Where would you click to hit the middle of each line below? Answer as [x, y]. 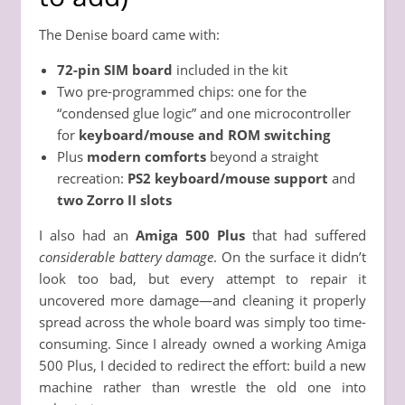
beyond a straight [262, 156]
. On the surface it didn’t [290, 256]
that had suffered [306, 235]
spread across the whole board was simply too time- [202, 321]
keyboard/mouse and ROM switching [204, 134]
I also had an [87, 235]
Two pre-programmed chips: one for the [182, 91]
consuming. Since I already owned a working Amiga [202, 343]
